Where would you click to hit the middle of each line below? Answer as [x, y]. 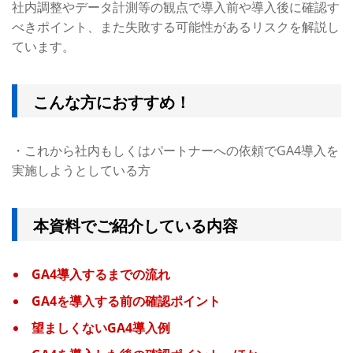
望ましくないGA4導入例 [101, 328]
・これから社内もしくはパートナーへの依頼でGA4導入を [175, 151]
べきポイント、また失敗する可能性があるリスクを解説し [176, 27]
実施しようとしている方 [81, 171]
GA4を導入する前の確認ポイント [126, 301]
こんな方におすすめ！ [112, 102]
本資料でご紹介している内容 [136, 226]
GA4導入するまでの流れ [101, 275]
